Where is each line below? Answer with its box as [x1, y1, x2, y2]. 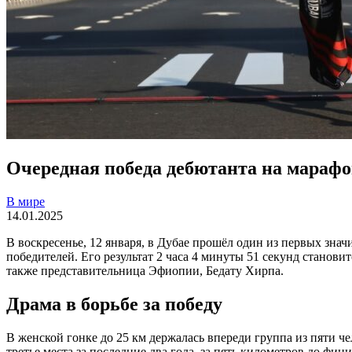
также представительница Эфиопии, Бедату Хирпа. [6, 263, 284, 277]
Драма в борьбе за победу [6, 293, 222, 314]
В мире [6, 194, 45, 208]
